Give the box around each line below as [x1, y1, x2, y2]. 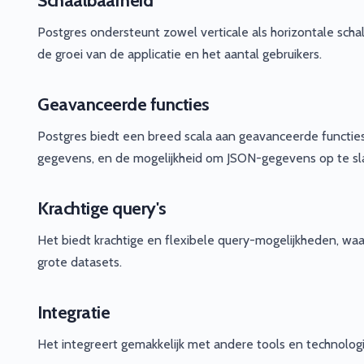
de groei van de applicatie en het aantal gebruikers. [37, 45, 322, 62]
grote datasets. [37, 254, 122, 271]
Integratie [37, 301, 110, 324]
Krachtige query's [37, 197, 167, 220]
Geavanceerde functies [37, 93, 210, 115]
